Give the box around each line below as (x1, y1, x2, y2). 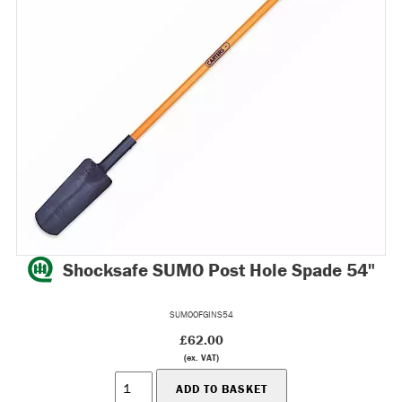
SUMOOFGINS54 (169, 309, 233, 320)
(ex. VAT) (183, 352, 219, 363)
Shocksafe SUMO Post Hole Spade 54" (63, 258, 375, 282)
